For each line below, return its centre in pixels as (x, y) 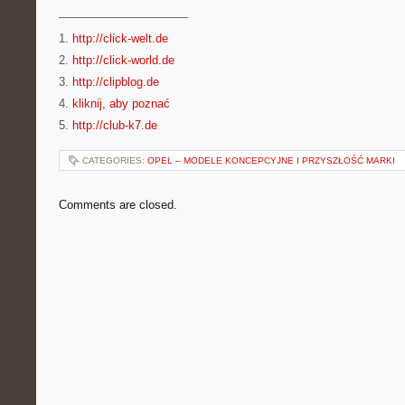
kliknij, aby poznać (121, 104)
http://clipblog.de (116, 82)
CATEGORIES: (115, 160)
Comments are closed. (118, 205)
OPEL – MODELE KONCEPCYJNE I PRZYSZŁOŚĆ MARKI (271, 160)
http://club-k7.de (115, 125)
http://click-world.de (123, 60)
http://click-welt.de (120, 38)
